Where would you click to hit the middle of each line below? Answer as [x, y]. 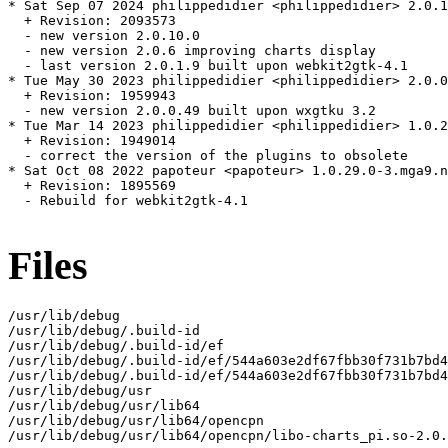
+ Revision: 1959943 [92, 96]
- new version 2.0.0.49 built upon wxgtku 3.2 [192, 111]
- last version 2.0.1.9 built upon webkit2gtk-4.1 [208, 66]
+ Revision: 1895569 [92, 186]
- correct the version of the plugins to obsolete [208, 156]
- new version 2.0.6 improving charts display [192, 51]
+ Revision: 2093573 [92, 21]
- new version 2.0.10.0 [104, 36]
